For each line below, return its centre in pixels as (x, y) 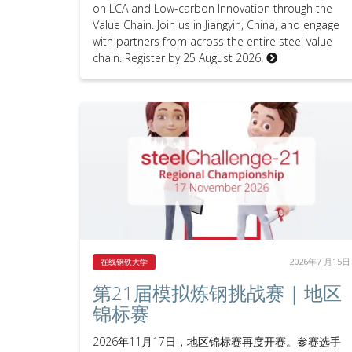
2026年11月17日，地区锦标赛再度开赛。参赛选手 (217, 342)
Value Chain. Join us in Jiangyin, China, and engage (216, 25)
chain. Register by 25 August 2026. (180, 58)
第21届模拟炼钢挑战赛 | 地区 (217, 293)
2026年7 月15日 (320, 262)
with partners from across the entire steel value (213, 42)
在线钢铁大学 (124, 262)
